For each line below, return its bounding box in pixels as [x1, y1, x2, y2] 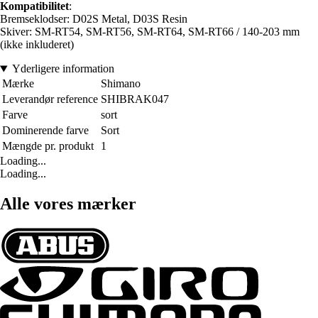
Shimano [101, 77, 141, 90]
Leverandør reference [2, 93, 98, 106]
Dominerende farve [2, 124, 89, 137]
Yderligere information [11, 62, 114, 75]
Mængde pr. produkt [2, 140, 94, 153]
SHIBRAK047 [101, 93, 169, 106]
